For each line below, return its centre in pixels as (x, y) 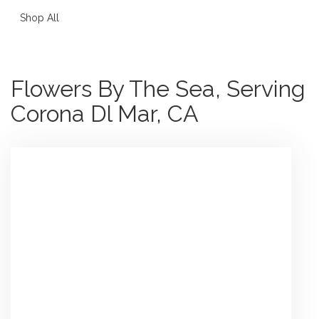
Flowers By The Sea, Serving (158, 88)
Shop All (40, 17)
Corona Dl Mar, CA (105, 113)
